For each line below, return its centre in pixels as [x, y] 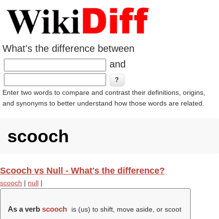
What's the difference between [68, 48]
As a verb [25, 209]
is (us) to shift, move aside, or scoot [125, 209]
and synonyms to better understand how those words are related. [103, 103]
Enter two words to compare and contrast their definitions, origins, [104, 92]
